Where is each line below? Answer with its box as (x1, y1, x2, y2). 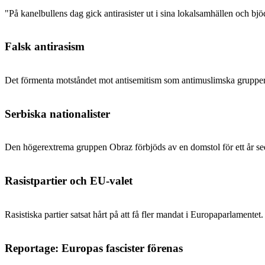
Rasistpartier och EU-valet (5, 174, 132, 188)
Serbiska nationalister (5, 107, 110, 120)
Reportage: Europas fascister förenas (5, 241, 183, 254)
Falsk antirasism (5, 40, 85, 53)
